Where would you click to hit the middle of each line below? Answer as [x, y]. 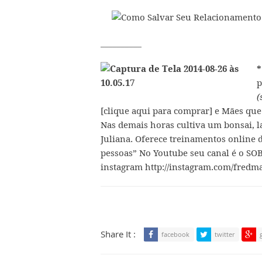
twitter [225, 234]
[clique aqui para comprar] [158, 111]
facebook [175, 234]
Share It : [118, 234]
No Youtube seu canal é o [193, 153]
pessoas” [120, 153]
